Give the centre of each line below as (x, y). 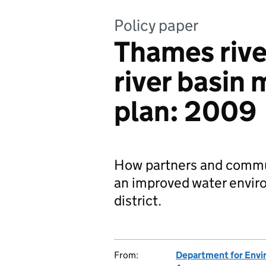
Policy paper (156, 25)
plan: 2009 (185, 111)
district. (138, 200)
